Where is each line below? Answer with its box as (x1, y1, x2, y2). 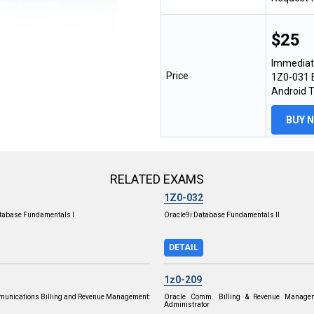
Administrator (164, 300, 210, 308)
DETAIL (169, 242, 198, 252)
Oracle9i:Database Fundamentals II (164, 210, 280, 219)
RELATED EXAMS (110, 171, 204, 186)
